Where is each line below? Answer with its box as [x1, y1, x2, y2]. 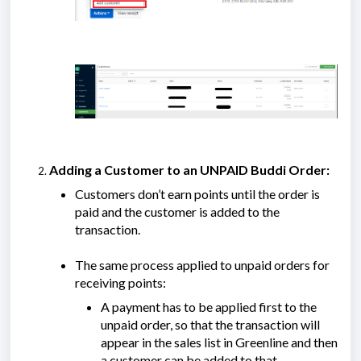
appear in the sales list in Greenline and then [101, 334, 338, 351]
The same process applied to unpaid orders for [75, 257, 330, 273]
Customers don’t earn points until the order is [75, 186, 320, 202]
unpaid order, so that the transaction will [101, 317, 320, 333]
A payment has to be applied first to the [101, 299, 317, 315]
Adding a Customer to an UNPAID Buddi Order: [49, 162, 330, 178]
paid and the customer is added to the [75, 204, 280, 220]
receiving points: [75, 275, 166, 291]
